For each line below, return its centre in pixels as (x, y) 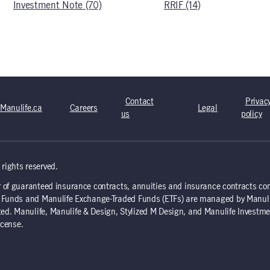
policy (251, 115)
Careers (83, 108)
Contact (139, 102)
